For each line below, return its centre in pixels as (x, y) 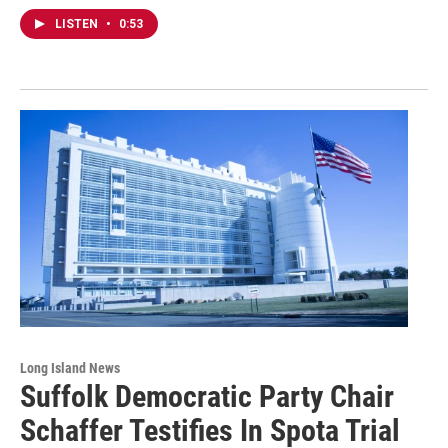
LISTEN (78, 24)
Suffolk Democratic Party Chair (207, 396)
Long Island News (70, 367)
